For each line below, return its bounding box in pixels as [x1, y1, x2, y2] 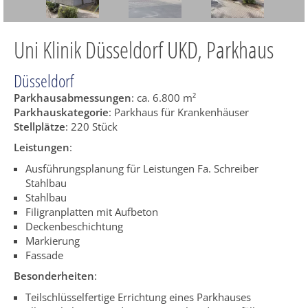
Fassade [25, 247, 63, 262]
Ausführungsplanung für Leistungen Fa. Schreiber [25, 161, 258, 175]
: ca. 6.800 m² [131, 90, 196, 104]
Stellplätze [14, 119, 65, 133]
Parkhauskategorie [14, 104, 109, 119]
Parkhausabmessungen [14, 90, 131, 104]
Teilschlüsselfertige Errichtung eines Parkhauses [25, 289, 251, 304]
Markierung [25, 233, 80, 247]
